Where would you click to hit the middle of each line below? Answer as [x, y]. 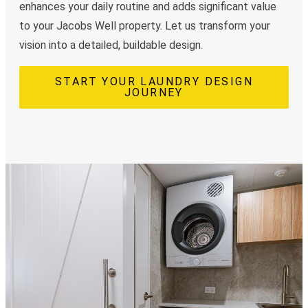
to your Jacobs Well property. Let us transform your [145, 26]
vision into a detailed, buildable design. [111, 45]
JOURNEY [154, 93]
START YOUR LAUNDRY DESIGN [154, 82]
